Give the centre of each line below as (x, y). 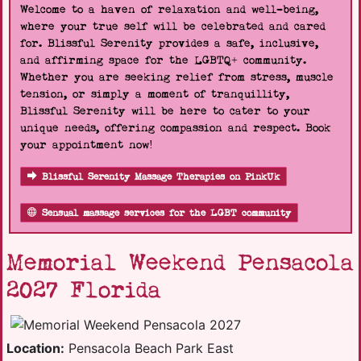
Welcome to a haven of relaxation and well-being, (169, 10)
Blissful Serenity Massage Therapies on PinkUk (161, 177)
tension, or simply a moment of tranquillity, (155, 94)
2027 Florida (84, 290)
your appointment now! (87, 145)
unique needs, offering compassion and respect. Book (176, 128)
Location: (35, 348)
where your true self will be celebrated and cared (173, 27)
